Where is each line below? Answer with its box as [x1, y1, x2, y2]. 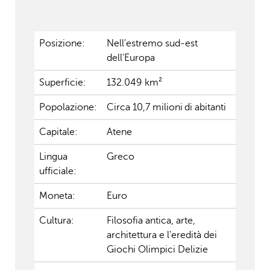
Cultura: [39, 215, 74, 226]
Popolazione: [39, 102, 97, 113]
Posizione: [39, 38, 87, 49]
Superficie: [39, 77, 89, 88]
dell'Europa [106, 52, 155, 63]
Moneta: [39, 190, 75, 201]
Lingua [39, 151, 67, 162]
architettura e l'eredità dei [106, 230, 217, 240]
